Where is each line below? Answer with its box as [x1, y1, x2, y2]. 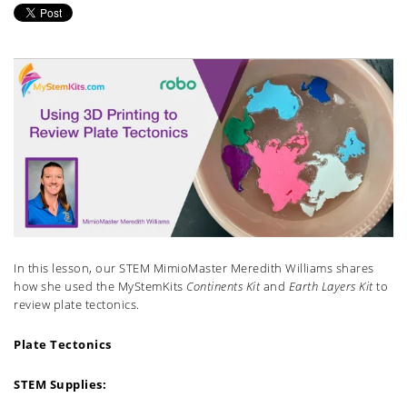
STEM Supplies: [14, 376, 106, 393]
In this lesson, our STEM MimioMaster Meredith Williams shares [14, 260, 374, 277]
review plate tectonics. [14, 296, 143, 313]
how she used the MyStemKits [14, 278, 186, 295]
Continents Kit [186, 278, 260, 295]
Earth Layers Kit [288, 278, 373, 295]
